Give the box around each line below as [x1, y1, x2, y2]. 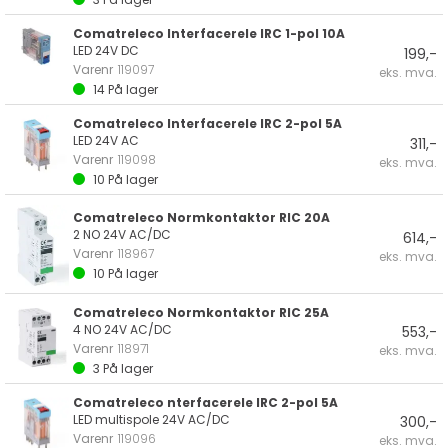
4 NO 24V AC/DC [73, 320, 172, 338]
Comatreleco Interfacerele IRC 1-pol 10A [73, 25, 345, 42]
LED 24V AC [73, 132, 139, 149]
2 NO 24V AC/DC [73, 226, 171, 244]
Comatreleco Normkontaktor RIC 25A [73, 303, 329, 321]
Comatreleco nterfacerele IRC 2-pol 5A [73, 393, 338, 411]
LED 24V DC [73, 42, 139, 59]
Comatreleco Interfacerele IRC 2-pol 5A [73, 115, 342, 132]
